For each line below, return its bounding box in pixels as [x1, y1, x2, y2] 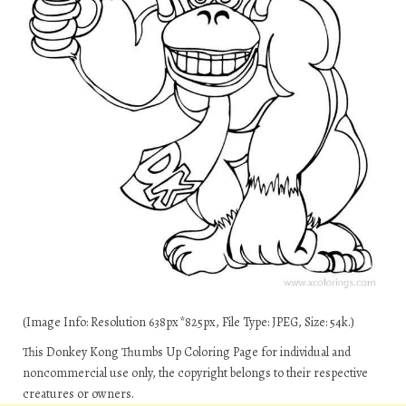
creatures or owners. [23, 384, 134, 402]
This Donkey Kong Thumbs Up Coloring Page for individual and [23, 343, 351, 361]
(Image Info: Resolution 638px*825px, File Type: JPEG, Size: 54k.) [23, 313, 354, 331]
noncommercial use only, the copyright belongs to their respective [23, 363, 368, 382]
